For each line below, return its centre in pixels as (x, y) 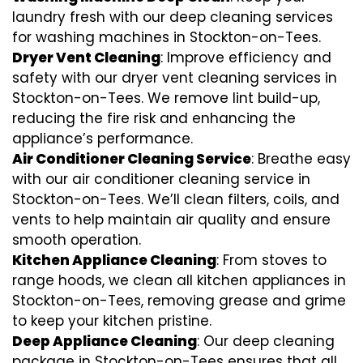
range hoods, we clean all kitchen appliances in (179, 280)
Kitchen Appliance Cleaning (114, 260)
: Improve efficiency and (246, 57)
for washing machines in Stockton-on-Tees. (167, 37)
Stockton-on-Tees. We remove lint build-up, (166, 98)
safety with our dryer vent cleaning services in (175, 77)
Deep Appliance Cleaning (105, 341)
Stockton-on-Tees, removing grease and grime (179, 300)
